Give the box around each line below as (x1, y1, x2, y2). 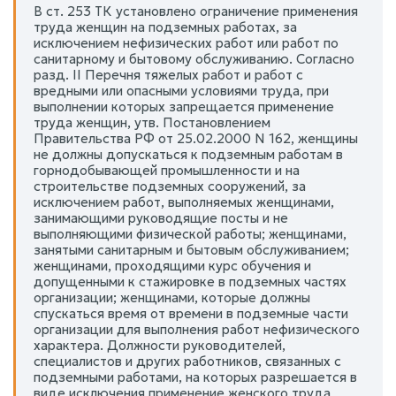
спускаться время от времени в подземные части (34, 304, 348, 322)
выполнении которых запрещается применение (34, 97, 334, 115)
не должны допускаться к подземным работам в (34, 145, 343, 163)
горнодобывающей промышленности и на (34, 161, 300, 179)
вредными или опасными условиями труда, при (34, 81, 329, 99)
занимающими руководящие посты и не (34, 209, 288, 226)
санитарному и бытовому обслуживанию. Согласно (34, 49, 354, 67)
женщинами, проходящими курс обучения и (34, 256, 311, 274)
